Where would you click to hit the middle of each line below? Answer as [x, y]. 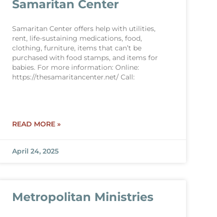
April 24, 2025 [35, 151]
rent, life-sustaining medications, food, [77, 38]
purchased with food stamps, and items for [85, 58]
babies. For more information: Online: [75, 67]
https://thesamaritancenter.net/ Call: [73, 77]
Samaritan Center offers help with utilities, [84, 29]
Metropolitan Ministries [83, 197]
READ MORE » [36, 124]
